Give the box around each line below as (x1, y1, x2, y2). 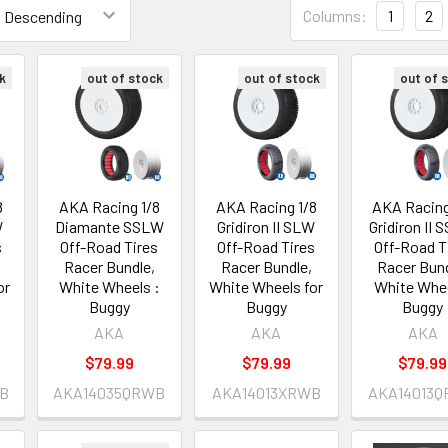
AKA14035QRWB (53, 383, 166, 403)
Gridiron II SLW (217, 217, 316, 237)
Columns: (303, 6, 367, 25)
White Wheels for (209, 277, 324, 297)
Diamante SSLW (54, 217, 164, 237)
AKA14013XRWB (211, 383, 321, 403)
